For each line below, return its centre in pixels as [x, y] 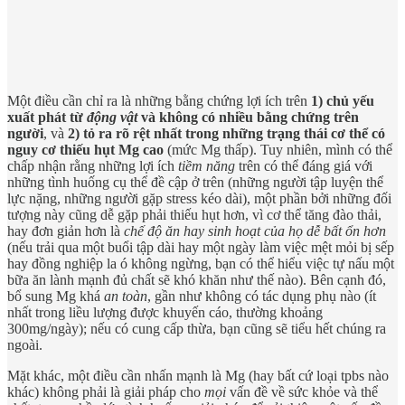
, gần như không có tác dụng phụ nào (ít [262, 297]
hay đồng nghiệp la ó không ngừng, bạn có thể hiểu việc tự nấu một [201, 264]
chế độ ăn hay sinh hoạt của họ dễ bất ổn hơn [255, 231]
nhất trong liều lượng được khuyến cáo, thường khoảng [165, 313]
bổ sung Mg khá [56, 297]
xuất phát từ [47, 118]
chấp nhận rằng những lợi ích [93, 166]
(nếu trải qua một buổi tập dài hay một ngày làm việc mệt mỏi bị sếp [201, 248]
